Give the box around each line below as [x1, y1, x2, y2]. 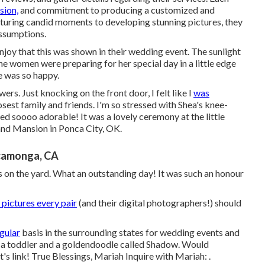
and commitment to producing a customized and [18, 4, 215, 15]
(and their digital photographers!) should [77, 197, 241, 208]
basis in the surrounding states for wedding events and [20, 227, 240, 238]
